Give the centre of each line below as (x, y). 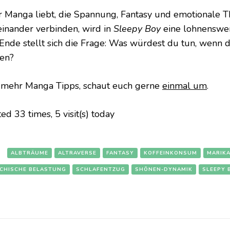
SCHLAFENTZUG (101, 170)
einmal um (185, 86)
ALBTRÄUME (30, 153)
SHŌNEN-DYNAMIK (164, 170)
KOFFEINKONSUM (170, 153)
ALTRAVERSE (77, 153)
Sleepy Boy (137, 29)
